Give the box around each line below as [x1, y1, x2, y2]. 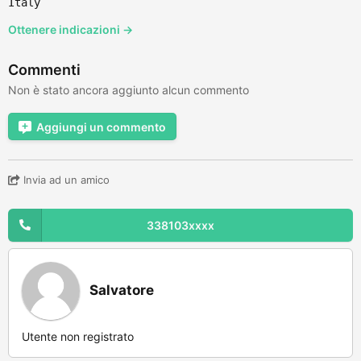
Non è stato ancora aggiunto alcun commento [8, 82, 249, 97]
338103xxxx [147, 218, 214, 232]
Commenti [8, 60, 81, 78]
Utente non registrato [22, 329, 134, 343]
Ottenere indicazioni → [8, 22, 133, 36]
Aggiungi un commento [36, 119, 166, 134]
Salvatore [89, 281, 154, 298]
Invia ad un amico [20, 172, 110, 186]
